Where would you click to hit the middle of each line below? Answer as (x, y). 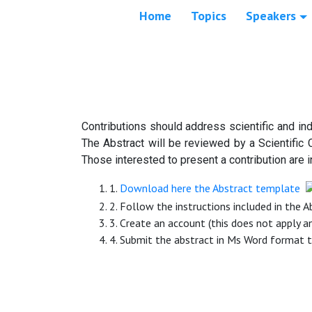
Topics (209, 16)
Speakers (271, 16)
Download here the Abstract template (210, 188)
